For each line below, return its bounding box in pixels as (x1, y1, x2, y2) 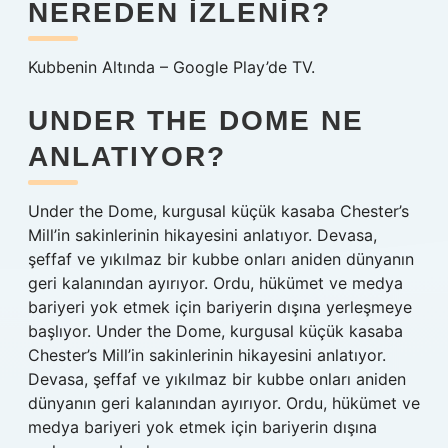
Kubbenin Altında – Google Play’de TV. (28, 57, 315, 77)
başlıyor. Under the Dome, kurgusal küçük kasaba (28, 321, 403, 341)
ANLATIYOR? (28, 141, 226, 172)
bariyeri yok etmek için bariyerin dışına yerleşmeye (28, 297, 412, 317)
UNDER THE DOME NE (28, 105, 364, 136)
